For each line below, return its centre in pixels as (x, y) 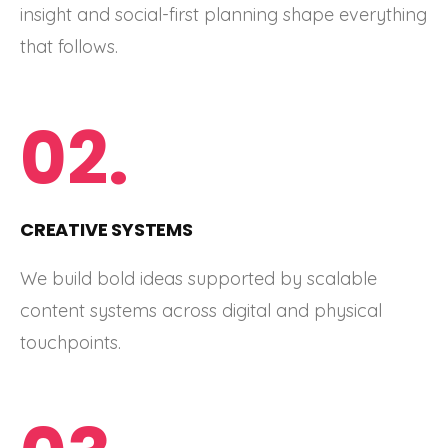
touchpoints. (70, 343)
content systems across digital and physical (201, 311)
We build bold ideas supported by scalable (198, 279)
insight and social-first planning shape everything (223, 14)
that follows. (69, 46)
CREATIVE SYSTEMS (106, 229)
